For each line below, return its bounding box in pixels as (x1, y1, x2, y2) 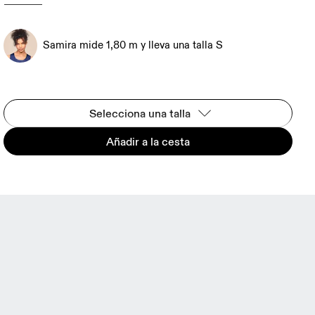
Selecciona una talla (89, 106, 191, 120)
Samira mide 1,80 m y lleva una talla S (43, 39, 224, 52)
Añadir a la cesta (106, 134, 191, 148)
